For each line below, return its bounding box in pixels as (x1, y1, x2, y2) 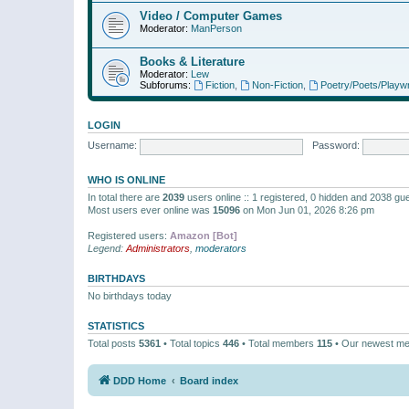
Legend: (88, 242, 126, 254)
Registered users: (88, 229, 170, 241)
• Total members (239, 337, 317, 349)
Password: (311, 140, 360, 152)
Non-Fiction (251, 79, 303, 90)
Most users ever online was (88, 204, 213, 215)
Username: (88, 140, 137, 152)
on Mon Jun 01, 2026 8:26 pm (240, 204, 374, 215)
